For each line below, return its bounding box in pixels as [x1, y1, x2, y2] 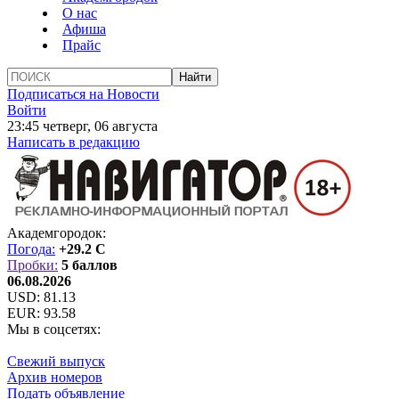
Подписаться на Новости [7, 86, 159, 102]
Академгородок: [7, 225, 106, 240]
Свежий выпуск [7, 354, 105, 369]
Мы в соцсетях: [7, 322, 101, 337]
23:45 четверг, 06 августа [7, 118, 158, 134]
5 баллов [61, 257, 118, 273]
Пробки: [7, 257, 58, 273]
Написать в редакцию [7, 134, 140, 150]
